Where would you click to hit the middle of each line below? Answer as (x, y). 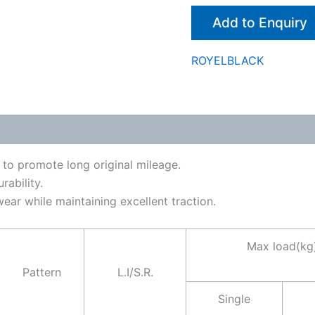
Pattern (42, 272)
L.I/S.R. (135, 272)
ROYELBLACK (227, 61)
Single (234, 299)
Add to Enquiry (260, 23)
